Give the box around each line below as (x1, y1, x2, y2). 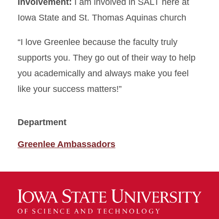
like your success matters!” (18, 84, 122, 94)
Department (18, 117, 66, 127)
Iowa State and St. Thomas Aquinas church (18, 13, 186, 22)
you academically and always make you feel (18, 68, 189, 78)
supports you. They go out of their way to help (18, 53, 196, 63)
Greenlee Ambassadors (18, 139, 115, 149)
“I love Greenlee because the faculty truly (18, 37, 177, 47)
